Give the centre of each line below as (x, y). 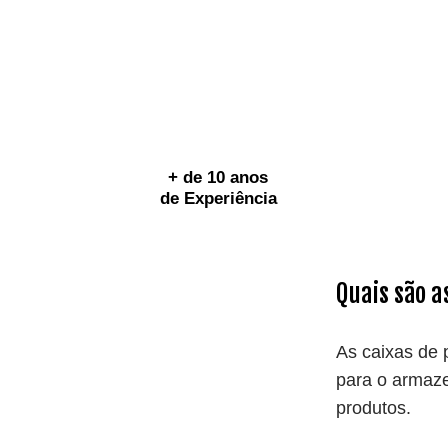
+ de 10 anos (218, 177)
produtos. (373, 407)
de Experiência (218, 198)
